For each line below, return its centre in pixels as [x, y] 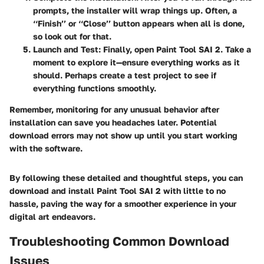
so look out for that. [72, 36]
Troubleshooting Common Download [119, 241]
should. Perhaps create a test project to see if [125, 75]
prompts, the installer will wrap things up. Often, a [135, 10]
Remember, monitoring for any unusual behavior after [114, 109]
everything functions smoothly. [95, 88]
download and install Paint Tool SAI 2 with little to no [118, 191]
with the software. [46, 148]
